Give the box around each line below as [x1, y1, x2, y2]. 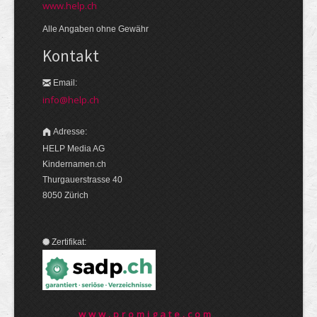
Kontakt [42, 45, 99, 67]
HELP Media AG [42, 144, 105, 154]
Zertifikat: [52, 237, 86, 248]
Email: [53, 78, 77, 88]
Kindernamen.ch [42, 159, 106, 170]
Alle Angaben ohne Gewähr [42, 24, 149, 35]
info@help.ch [42, 93, 99, 107]
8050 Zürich [42, 190, 88, 201]
